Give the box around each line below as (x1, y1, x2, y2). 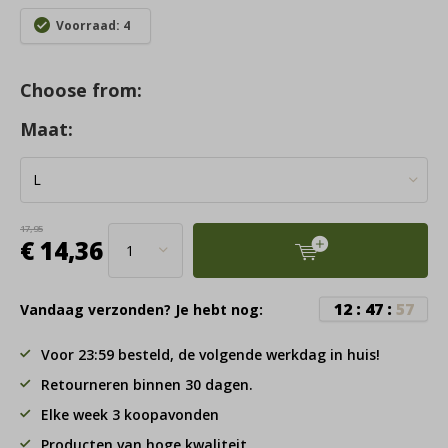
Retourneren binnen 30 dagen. (41, 374, 253, 394)
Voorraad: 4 (56, 17, 130, 35)
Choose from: (20, 77, 142, 102)
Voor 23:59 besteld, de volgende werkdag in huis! (41, 344, 380, 364)
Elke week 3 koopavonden (41, 404, 219, 424)
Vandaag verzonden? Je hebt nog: (20, 299, 263, 319)
